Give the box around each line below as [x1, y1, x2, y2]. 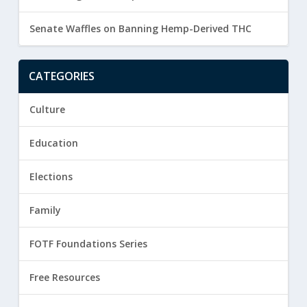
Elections [29, 170, 73, 184]
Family [29, 204, 61, 217]
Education [29, 136, 78, 150]
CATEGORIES [28, 69, 95, 84]
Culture [29, 103, 65, 116]
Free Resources [29, 271, 100, 284]
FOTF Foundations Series [29, 237, 147, 251]
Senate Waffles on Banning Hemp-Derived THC [29, 22, 251, 36]
